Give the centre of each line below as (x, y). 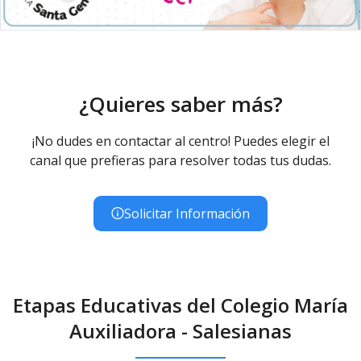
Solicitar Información (187, 213)
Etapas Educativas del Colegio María (180, 305)
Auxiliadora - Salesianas (180, 330)
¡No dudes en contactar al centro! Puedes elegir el (180, 141)
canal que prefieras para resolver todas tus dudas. (180, 160)
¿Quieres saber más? (180, 104)
